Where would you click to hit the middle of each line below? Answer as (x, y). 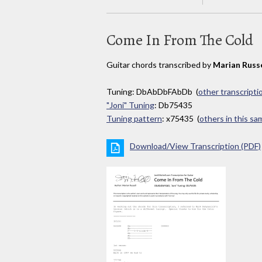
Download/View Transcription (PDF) (195, 146)
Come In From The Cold (180, 40)
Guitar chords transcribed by (160, 64)
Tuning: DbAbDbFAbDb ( (152, 92)
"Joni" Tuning (130, 105)
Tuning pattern (134, 119)
